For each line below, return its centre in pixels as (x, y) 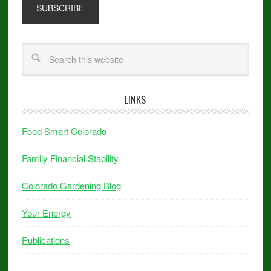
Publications (45, 240)
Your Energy (46, 213)
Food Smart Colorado (64, 131)
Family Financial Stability (70, 158)
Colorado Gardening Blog (71, 185)
